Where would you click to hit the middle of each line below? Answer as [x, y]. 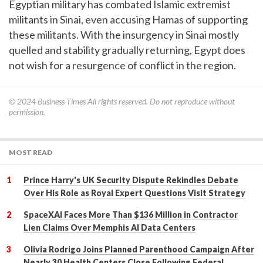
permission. [27, 112]
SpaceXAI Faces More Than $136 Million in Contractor [131, 215]
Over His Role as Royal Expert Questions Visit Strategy [134, 193]
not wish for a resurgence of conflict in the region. [122, 65]
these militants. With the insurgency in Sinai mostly [124, 35]
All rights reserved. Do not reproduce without [160, 102]
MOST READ [31, 153]
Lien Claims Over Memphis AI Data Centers [109, 228]
